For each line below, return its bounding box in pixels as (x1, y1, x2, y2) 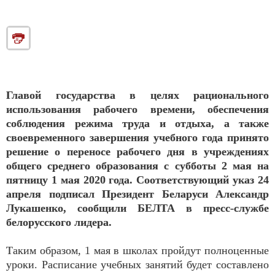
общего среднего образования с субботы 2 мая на (6, 159, 269, 172)
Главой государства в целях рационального (6, 88, 269, 101)
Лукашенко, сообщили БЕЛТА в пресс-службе (6, 201, 269, 214)
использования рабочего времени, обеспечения (6, 103, 269, 115)
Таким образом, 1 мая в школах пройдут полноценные (6, 244, 269, 257)
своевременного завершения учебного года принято (6, 131, 269, 144)
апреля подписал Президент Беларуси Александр (6, 187, 269, 200)
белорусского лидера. (6, 215, 112, 228)
